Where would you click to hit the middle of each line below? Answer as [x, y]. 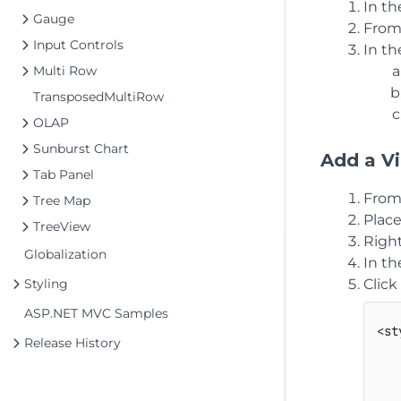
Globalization [65, 254]
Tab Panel [64, 175]
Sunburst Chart [81, 149]
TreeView [62, 226]
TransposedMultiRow [98, 97]
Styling [46, 284]
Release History [73, 343]
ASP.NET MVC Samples [96, 313]
